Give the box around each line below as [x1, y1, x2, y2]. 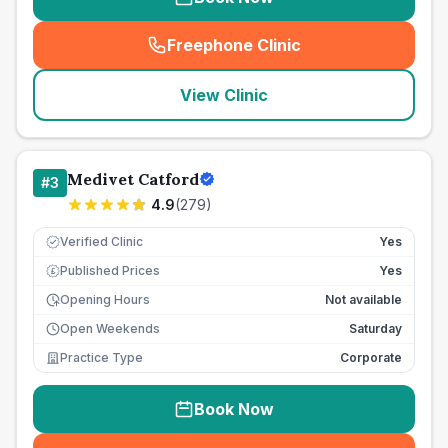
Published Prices [60, 263, 160, 278]
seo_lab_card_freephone [228, 45, 428, 66]
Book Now [194, 399, 274, 419]
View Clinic [180, 85, 268, 105]
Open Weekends [60, 321, 160, 336]
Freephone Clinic [167, 35, 301, 55]
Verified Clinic [60, 234, 143, 249]
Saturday [349, 321, 402, 336]
